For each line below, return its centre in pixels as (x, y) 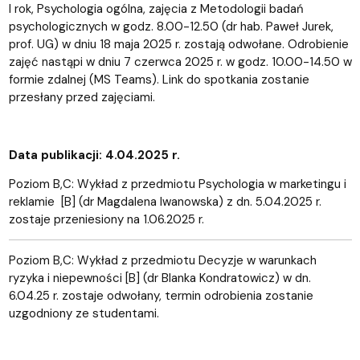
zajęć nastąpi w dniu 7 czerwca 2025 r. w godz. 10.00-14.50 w (180, 61)
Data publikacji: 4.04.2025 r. (94, 155)
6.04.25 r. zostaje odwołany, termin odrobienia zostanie (161, 295)
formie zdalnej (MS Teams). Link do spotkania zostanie (159, 79)
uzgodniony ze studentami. (84, 313)
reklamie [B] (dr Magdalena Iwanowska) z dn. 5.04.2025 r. (165, 201)
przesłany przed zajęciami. (82, 97)
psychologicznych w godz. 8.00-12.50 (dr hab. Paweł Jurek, (171, 26)
